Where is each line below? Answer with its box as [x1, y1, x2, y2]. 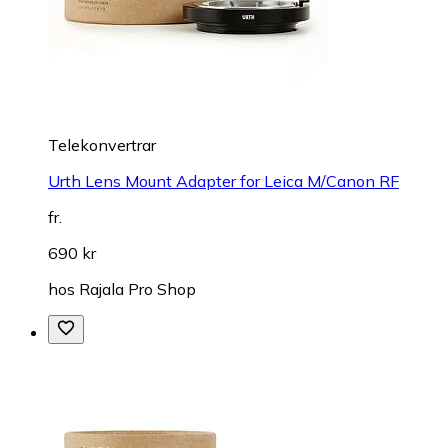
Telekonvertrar [48, 135, 156, 156]
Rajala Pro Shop [79, 279, 196, 300]
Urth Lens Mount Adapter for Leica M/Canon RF [48, 171, 399, 192]
